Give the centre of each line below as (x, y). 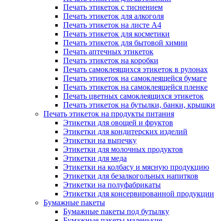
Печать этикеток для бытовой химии (125, 43)
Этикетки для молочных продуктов (123, 149)
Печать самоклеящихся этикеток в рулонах (135, 69)
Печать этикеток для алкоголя (113, 16)
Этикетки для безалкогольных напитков (131, 176)
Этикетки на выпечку (100, 140)
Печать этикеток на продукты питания (109, 114)
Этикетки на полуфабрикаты (112, 185)
